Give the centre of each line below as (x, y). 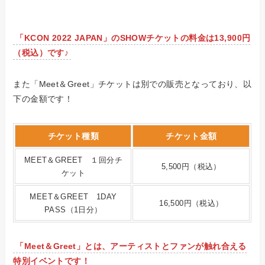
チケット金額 (191, 136)
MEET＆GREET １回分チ (73, 161)
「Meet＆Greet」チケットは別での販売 (107, 84)
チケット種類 (73, 136)
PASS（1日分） (73, 210)
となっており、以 (218, 84)
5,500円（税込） (191, 167)
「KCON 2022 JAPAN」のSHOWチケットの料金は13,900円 (133, 38)
